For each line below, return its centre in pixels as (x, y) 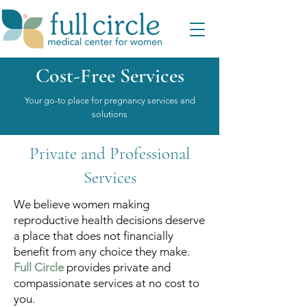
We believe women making (82, 204)
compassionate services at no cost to (107, 283)
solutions (110, 114)
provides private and (119, 267)
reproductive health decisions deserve (109, 220)
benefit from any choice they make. (102, 251)
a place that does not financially (94, 236)
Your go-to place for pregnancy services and (110, 100)
